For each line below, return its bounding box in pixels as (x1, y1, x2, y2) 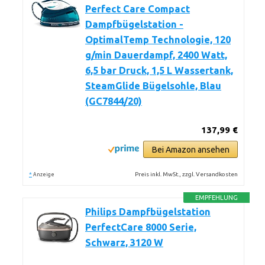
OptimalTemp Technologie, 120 (85, 34, 231, 45)
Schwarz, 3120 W (85, 237, 163, 248)
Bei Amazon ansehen (151, 145, 230, 154)
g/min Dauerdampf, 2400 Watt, (85, 50, 227, 60)
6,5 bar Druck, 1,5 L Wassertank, (85, 65, 233, 76)
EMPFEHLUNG (195, 194, 238, 201)
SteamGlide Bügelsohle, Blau (85, 80, 221, 91)
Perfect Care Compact (85, 4, 190, 14)
